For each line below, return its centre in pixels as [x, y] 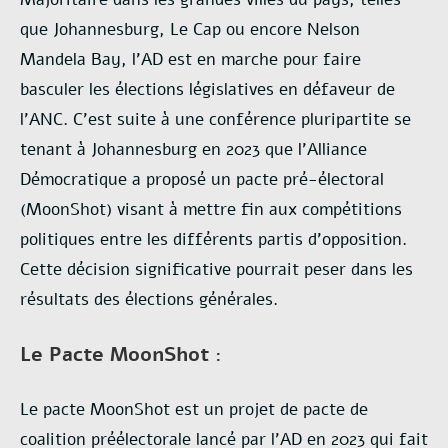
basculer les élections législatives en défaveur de [207, 89]
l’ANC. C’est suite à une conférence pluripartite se [215, 119]
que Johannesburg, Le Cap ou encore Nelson [190, 29]
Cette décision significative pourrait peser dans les [216, 269]
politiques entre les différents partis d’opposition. [213, 239]
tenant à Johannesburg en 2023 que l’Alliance [193, 149]
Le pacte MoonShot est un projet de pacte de [194, 409]
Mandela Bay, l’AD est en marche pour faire [190, 59]
